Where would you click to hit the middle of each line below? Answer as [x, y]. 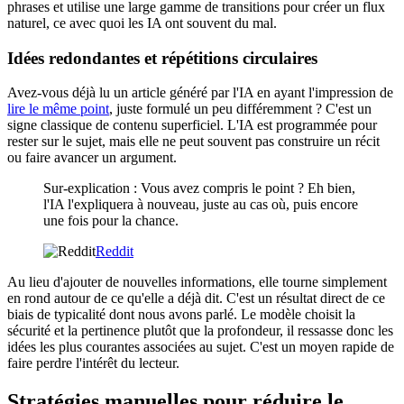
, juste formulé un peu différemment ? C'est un [240, 109]
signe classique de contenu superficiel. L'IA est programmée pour [192, 125]
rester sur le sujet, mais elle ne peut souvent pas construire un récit [193, 142]
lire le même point [58, 109]
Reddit [115, 252]
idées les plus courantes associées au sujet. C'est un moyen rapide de [201, 347]
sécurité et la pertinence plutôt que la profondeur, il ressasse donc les [200, 331]
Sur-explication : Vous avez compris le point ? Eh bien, [199, 188]
